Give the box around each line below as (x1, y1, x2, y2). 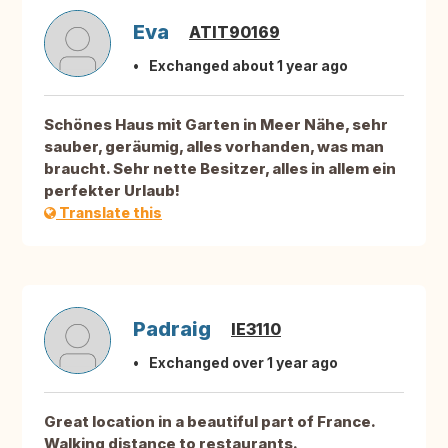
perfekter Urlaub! (44, 181, 180, 201)
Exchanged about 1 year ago (149, 57, 348, 75)
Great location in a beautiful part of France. (44, 412, 375, 432)
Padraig (133, 317, 211, 342)
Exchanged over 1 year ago (149, 354, 338, 372)
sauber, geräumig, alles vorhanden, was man (44, 137, 384, 157)
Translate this (56, 204, 162, 222)
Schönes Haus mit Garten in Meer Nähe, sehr (44, 115, 388, 135)
